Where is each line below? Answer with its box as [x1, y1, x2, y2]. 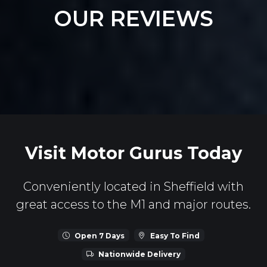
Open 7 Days [74, 231, 125, 240]
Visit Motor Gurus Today [25, 142, 242, 164]
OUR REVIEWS [54, 5, 213, 32]
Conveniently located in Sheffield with [23, 179, 244, 194]
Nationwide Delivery [98, 249, 181, 259]
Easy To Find [150, 231, 200, 240]
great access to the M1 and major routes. [16, 197, 251, 212]
